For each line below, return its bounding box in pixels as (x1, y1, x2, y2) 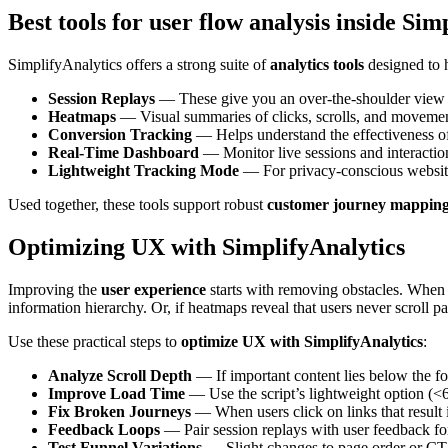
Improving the (8, 280, 101, 298)
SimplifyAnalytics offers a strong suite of (8, 56, 270, 74)
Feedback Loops (48, 420, 160, 438)
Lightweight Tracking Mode (48, 162, 239, 180)
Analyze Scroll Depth (48, 366, 192, 384)
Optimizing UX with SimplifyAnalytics (8, 233, 405, 260)
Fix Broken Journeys (48, 402, 191, 420)
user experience (101, 280, 206, 298)
